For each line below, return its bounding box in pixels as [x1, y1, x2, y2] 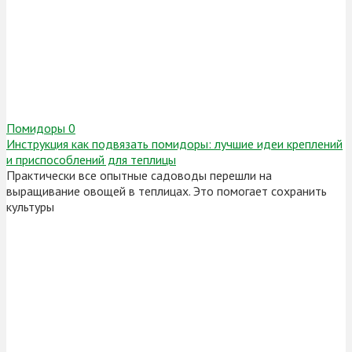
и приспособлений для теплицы [6, 152, 176, 168]
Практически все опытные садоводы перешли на [6, 167, 272, 184]
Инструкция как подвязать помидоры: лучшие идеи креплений [6, 136, 343, 152]
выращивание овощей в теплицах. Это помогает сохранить [6, 183, 327, 200]
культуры [6, 199, 54, 215]
